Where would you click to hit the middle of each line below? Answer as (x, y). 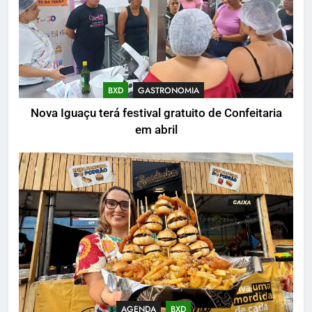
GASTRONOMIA (169, 90)
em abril (156, 130)
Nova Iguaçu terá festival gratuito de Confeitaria (156, 113)
